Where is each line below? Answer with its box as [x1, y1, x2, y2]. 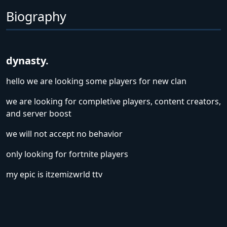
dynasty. [6, 54, 49, 67]
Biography [6, 8, 66, 25]
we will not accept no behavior [6, 128, 123, 139]
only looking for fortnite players [6, 148, 128, 160]
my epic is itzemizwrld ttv [6, 169, 102, 180]
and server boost [6, 108, 71, 119]
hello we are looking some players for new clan [6, 75, 186, 87]
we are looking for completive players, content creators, [6, 96, 221, 107]
